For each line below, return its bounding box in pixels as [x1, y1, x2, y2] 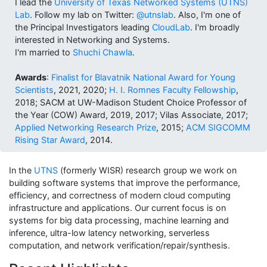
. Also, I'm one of [173, 10, 241, 20]
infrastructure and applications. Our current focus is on [9, 203, 226, 213]
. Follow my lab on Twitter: [30, 10, 136, 20]
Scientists [15, 85, 54, 95]
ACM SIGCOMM [186, 122, 250, 133]
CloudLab [152, 22, 190, 33]
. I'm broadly [190, 22, 240, 33]
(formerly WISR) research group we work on [58, 165, 237, 176]
